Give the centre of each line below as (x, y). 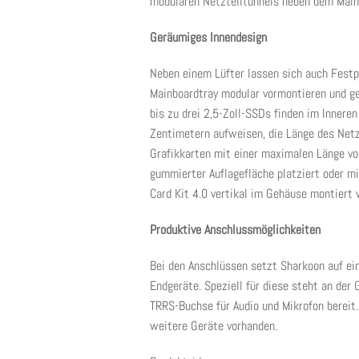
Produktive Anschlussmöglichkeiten (235, 230)
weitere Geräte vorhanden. (214, 326)
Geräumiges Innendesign (208, 37)
